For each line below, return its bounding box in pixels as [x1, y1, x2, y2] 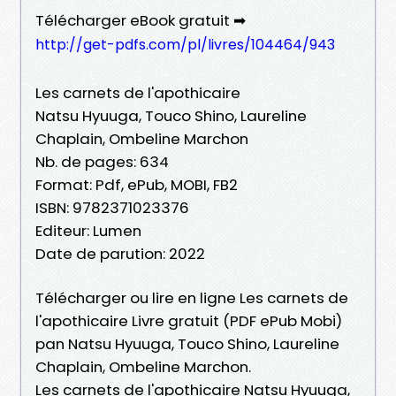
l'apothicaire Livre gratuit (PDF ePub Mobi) [35, 309, 342, 331]
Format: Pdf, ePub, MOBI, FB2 [35, 173, 238, 195]
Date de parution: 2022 [35, 242, 205, 264]
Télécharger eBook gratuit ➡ [35, 9, 246, 31]
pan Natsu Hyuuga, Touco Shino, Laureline [35, 332, 339, 354]
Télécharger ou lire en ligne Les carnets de [35, 286, 348, 308]
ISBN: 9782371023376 [35, 196, 189, 218]
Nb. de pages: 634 [35, 150, 169, 172]
